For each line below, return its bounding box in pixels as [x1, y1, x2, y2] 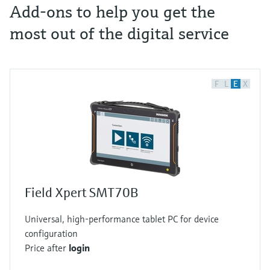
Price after [25, 241, 69, 254]
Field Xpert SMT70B [25, 184, 138, 201]
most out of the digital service [10, 22, 229, 44]
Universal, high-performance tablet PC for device [25, 212, 219, 225]
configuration [25, 227, 78, 239]
